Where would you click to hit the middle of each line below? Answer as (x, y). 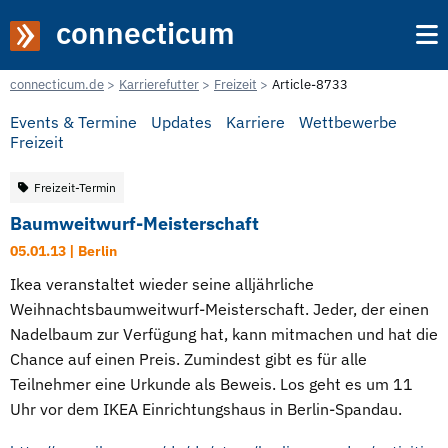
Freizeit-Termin (75, 187)
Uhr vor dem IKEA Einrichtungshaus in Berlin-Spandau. (206, 409)
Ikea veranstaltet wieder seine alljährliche (162, 284)
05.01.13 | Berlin (63, 251)
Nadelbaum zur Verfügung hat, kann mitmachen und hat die (224, 334)
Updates (181, 122)
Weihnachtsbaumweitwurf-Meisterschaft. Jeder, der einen (219, 309)
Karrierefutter (159, 84)
